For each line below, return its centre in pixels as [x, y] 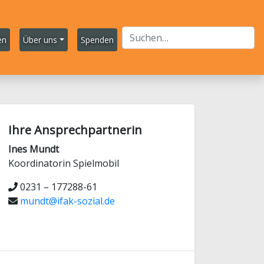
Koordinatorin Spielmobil [64, 163]
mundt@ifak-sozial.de [67, 201]
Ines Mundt [34, 149]
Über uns [40, 40]
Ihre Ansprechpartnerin [75, 130]
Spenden [97, 40]
